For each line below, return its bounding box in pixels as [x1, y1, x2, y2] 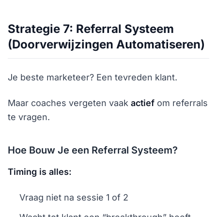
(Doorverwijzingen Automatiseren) [8, 37, 205, 51]
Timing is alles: [8, 167, 72, 177]
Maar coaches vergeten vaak [8, 98, 131, 108]
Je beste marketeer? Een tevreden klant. [8, 72, 177, 82]
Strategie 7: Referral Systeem [8, 22, 174, 36]
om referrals [155, 98, 208, 108]
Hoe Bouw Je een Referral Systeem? [8, 144, 178, 156]
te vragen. [8, 112, 50, 122]
